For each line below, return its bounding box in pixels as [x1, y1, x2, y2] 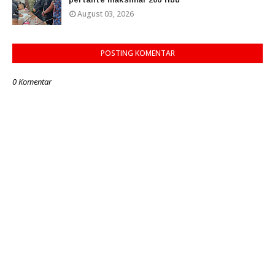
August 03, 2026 [77, 9, 134, 20]
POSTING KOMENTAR [100, 48, 175, 59]
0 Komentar [12, 76, 52, 88]
